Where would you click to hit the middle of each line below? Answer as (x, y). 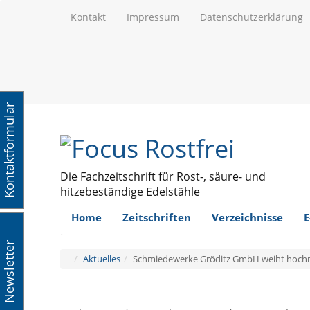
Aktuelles (102, 258)
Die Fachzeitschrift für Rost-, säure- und (163, 176)
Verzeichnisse (247, 217)
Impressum (153, 17)
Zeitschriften (157, 217)
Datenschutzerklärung (252, 17)
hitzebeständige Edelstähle (130, 191)
